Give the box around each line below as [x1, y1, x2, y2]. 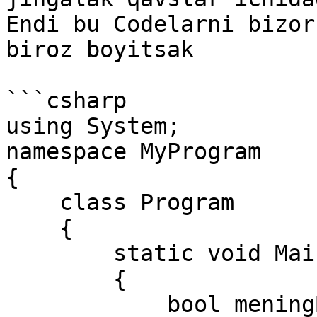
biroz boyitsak [6, 37, 194, 62]
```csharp [6, 88, 127, 113]
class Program [6, 190, 59, 215]
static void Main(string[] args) [6, 241, 113, 266]
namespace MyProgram [6, 139, 261, 164]
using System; [6, 113, 180, 139]
